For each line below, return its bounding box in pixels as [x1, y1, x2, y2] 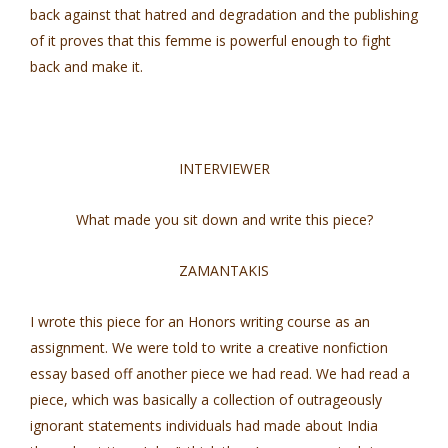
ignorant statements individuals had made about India [30, 416, 378, 435]
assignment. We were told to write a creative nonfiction [30, 338, 388, 357]
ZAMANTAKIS [179, 261, 269, 280]
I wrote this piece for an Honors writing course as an [30, 312, 370, 331]
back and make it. [30, 57, 143, 76]
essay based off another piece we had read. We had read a [30, 364, 410, 383]
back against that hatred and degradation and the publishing [30, 5, 418, 24]
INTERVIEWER [178, 159, 270, 178]
